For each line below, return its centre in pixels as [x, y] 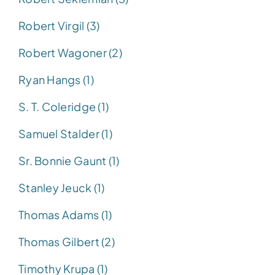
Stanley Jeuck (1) [62, 187]
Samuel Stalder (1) [65, 133]
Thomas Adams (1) [65, 214]
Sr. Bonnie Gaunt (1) [69, 160]
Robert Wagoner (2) [70, 52]
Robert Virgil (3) [59, 25]
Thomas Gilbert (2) [67, 241]
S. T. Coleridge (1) [64, 106]
